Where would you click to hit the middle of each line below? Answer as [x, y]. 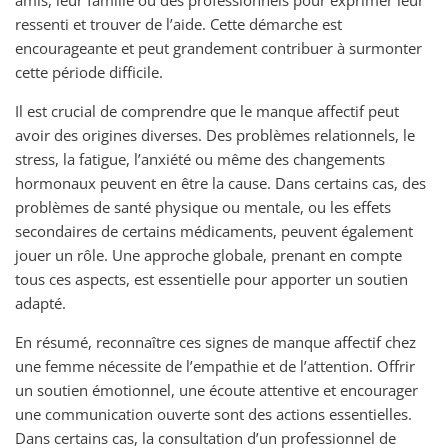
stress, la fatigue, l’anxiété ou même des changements [200, 158]
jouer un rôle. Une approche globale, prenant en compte [208, 254]
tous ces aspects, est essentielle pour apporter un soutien [211, 278]
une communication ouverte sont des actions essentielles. [213, 413]
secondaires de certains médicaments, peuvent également [214, 230]
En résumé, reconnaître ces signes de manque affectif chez [215, 341]
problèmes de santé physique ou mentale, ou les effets [203, 206]
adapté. [40, 302]
